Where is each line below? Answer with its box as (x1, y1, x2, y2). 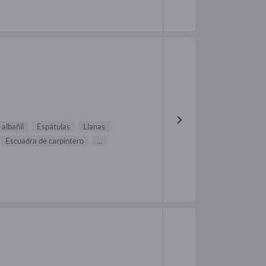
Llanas (83, 122, 105, 132)
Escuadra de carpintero (5, 136, 84, 146)
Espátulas (37, 122, 70, 132)
